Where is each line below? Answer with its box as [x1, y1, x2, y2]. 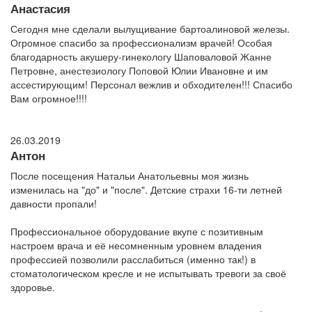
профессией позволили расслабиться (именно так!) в [10, 252, 256, 267]
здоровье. [10, 280, 55, 295]
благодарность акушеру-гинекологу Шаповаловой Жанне [10, 49, 272, 64]
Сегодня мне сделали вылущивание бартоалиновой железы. [10, 22, 290, 36]
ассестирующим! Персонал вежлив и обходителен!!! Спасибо [10, 77, 292, 92]
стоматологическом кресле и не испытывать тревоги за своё [10, 266, 286, 281]
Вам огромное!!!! [10, 91, 87, 106]
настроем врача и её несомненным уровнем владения [10, 238, 262, 253]
